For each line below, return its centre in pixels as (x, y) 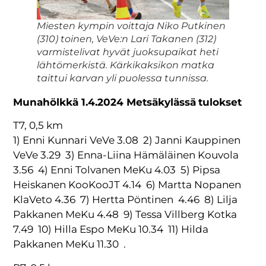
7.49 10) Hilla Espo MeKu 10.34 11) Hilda (111, 229)
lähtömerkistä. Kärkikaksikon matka (126, 65)
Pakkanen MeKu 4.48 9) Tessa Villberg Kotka (125, 215)
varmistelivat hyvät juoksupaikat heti (128, 52)
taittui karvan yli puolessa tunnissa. (123, 78)
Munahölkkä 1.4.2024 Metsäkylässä (105, 102)
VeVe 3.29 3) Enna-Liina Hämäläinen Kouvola (126, 155)
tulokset (220, 102)
